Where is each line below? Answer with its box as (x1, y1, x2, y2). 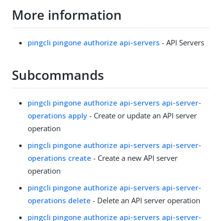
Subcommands (12, 66, 104, 84)
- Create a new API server (91, 152, 178, 163)
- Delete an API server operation (91, 195, 200, 205)
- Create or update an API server (87, 110, 197, 120)
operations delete (28, 195, 91, 205)
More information (12, 6, 122, 24)
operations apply (28, 110, 87, 120)
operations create (28, 152, 91, 163)
